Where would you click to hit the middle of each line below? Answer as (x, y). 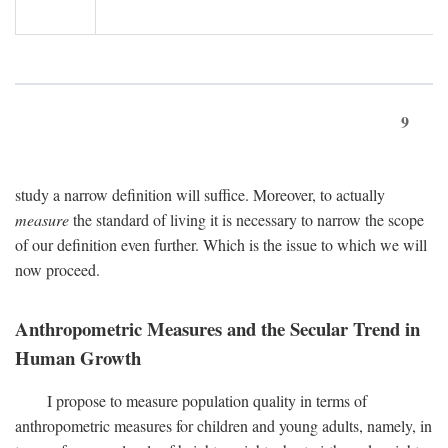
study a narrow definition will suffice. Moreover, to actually (200, 195)
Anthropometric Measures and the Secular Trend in (217, 329)
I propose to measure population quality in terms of (207, 401)
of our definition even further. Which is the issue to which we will (221, 245)
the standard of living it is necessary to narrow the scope (246, 220)
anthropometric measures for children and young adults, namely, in (223, 426)
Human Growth (78, 358)
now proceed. (57, 270)
